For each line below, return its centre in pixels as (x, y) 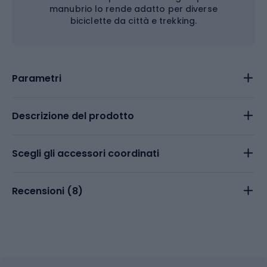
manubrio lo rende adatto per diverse (133, 9)
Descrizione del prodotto (73, 116)
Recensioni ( (42, 191)
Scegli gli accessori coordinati (86, 153)
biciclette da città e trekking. (133, 21)
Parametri (37, 78)
